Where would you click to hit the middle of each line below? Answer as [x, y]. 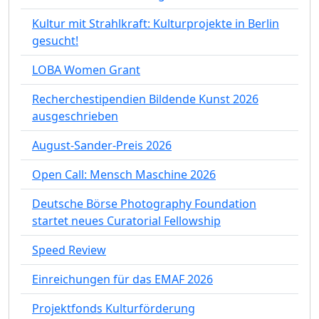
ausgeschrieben [75, 116]
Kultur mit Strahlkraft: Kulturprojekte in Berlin [156, 23]
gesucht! [55, 40]
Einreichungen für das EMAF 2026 [122, 279]
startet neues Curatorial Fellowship [126, 220]
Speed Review [69, 250]
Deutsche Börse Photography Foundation [144, 203]
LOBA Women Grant [86, 69]
